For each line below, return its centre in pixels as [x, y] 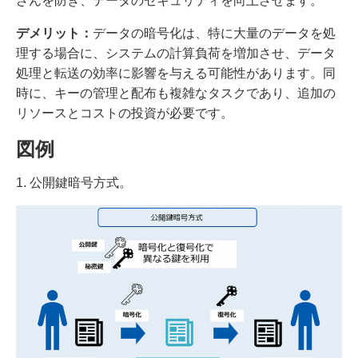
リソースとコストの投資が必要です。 [125, 113]
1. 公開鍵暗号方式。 [74, 183]
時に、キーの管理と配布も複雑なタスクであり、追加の [176, 93]
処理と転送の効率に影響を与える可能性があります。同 [176, 73]
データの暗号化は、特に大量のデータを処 [214, 33]
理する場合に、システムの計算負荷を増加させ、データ [176, 53]
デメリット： [54, 33]
